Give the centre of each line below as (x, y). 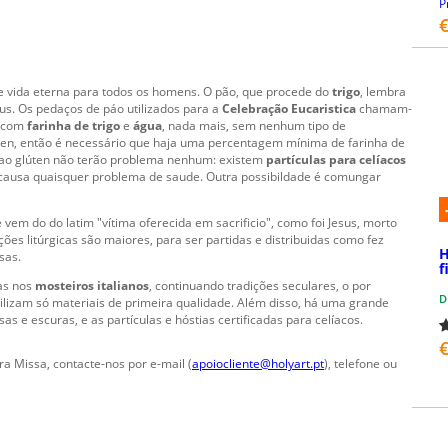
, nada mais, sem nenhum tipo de (254, 125)
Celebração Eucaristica (289, 108)
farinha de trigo (73, 125)
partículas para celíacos (336, 159)
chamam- (384, 108)
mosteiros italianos (92, 285)
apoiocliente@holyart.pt (258, 364)
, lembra (383, 91)
